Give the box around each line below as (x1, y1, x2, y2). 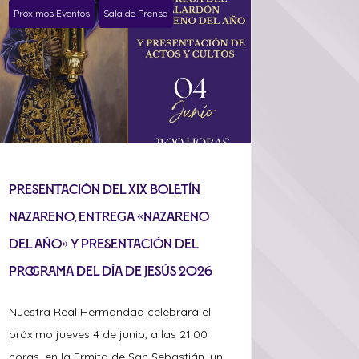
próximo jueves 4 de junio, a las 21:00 (9, 327, 208, 342)
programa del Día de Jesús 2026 (9, 264, 213, 279)
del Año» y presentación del (9, 236, 199, 252)
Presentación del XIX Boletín (9, 182, 201, 197)
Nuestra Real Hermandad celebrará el (9, 305, 212, 320)
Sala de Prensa (103, 7, 169, 20)
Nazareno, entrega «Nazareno (9, 209, 210, 224)
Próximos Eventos (14, 7, 91, 20)
